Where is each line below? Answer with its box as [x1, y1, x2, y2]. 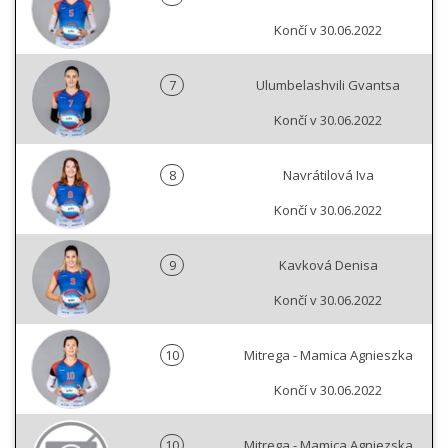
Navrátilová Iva [282, 166, 374, 185]
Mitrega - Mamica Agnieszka [243, 346, 413, 365]
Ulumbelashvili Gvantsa [256, 76, 400, 95]
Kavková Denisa [278, 256, 378, 275]
